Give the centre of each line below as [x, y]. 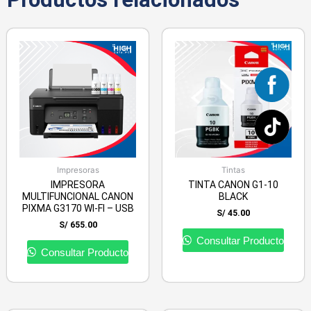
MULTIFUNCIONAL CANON [78, 197]
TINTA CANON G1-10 [233, 185]
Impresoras [78, 170]
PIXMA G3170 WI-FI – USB [78, 209]
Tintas [233, 170]
